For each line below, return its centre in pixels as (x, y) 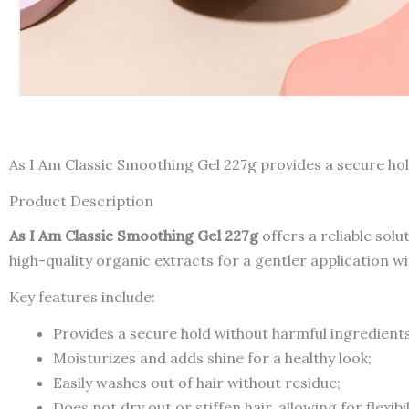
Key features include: (82, 297)
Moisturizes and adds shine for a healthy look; (212, 357)
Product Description (81, 201)
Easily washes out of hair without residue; (197, 382)
